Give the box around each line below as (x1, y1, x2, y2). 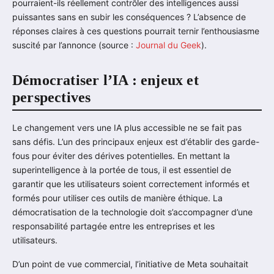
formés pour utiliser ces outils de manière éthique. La (12, 193, 223, 204)
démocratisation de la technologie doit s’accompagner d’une (12, 207, 253, 218)
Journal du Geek (136, 39, 201, 50)
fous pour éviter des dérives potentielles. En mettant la (12, 150, 230, 161)
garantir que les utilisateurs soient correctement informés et (12, 179, 250, 190)
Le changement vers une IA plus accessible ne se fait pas (12, 122, 242, 133)
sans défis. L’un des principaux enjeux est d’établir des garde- (12, 136, 259, 147)
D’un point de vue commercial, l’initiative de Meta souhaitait (12, 259, 248, 270)
